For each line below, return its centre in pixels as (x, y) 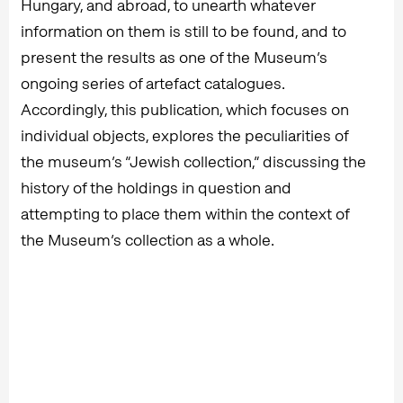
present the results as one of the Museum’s (174, 57)
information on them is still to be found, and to (184, 31)
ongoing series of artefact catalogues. (152, 83)
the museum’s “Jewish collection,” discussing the (193, 161)
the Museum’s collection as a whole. (148, 239)
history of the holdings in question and (156, 187)
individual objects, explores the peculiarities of (184, 135)
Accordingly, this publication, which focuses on (185, 109)
